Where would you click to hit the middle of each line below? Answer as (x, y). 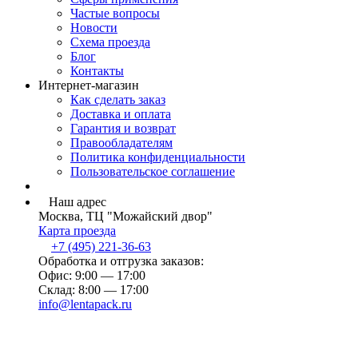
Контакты (97, 71)
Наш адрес (78, 202)
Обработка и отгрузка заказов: (121, 261)
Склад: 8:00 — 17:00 (93, 290)
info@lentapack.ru (85, 304)
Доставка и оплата (121, 114)
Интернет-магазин (89, 86)
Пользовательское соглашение (153, 172)
